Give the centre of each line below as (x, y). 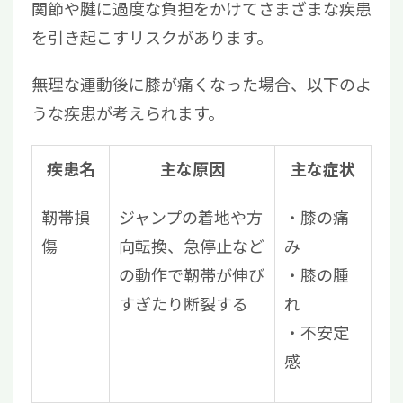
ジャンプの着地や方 (191, 217)
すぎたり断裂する (184, 304)
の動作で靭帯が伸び (192, 275)
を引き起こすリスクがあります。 (152, 37)
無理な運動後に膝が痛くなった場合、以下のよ (201, 84)
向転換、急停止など (192, 246)
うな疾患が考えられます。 (128, 113)
